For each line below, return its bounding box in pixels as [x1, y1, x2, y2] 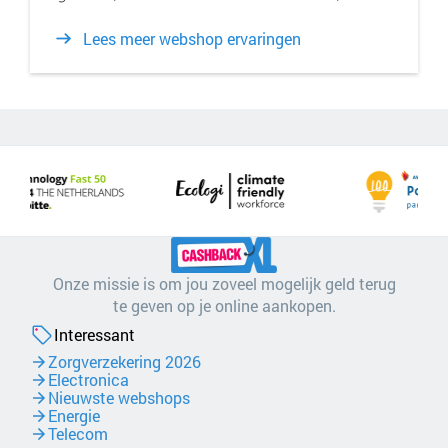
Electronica [48, 368, 129, 390]
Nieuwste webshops [48, 386, 190, 408]
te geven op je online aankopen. [112, 294, 336, 316]
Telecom [48, 422, 108, 444]
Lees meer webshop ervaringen [83, 27, 301, 49]
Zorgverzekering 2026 [48, 350, 201, 372]
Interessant [54, 323, 135, 345]
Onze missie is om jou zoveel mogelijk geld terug [52, 272, 396, 294]
